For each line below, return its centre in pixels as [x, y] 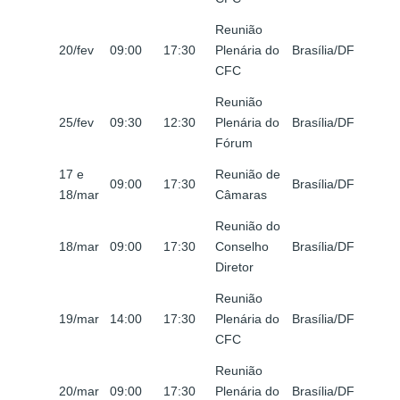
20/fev [76, 50]
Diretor [234, 267]
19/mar [79, 319]
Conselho [242, 247]
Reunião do [248, 226]
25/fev [76, 123]
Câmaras [241, 195]
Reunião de [248, 175]
